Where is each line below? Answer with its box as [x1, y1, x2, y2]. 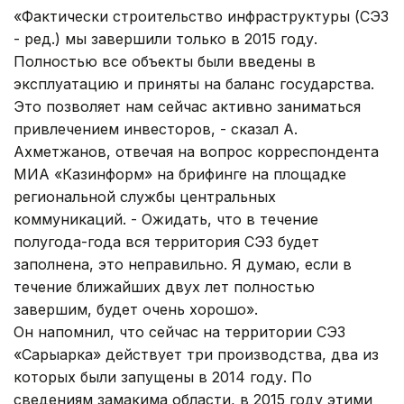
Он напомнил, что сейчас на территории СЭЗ [14, 322, 345, 341]
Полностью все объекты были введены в [14, 51, 316, 70]
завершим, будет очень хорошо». [14, 299, 258, 318]
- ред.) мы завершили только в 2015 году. [14, 29, 317, 48]
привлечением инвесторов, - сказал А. [14, 119, 298, 138]
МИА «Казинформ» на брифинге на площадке [14, 164, 346, 183]
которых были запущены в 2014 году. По [14, 367, 312, 386]
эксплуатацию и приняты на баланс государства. [14, 74, 374, 93]
